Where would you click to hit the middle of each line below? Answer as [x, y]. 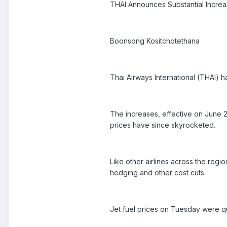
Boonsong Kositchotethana [155, 41]
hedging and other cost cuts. [158, 172]
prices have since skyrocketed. [163, 125]
